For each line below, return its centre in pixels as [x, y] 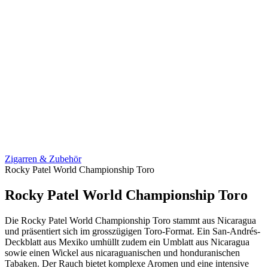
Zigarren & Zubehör [43, 159]
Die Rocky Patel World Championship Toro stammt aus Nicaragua [130, 221]
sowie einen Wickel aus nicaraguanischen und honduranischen [122, 253]
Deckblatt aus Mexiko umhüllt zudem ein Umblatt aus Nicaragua [127, 242]
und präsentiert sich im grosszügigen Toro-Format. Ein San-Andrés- [133, 232]
